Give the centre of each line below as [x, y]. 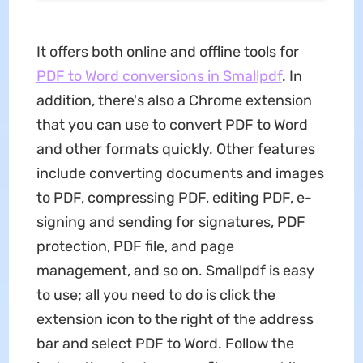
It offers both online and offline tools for [167, 51]
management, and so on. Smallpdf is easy [175, 270]
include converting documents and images [180, 173]
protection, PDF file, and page [135, 246]
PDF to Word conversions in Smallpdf [159, 76]
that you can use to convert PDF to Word [172, 124]
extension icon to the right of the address [175, 319]
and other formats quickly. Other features [175, 149]
